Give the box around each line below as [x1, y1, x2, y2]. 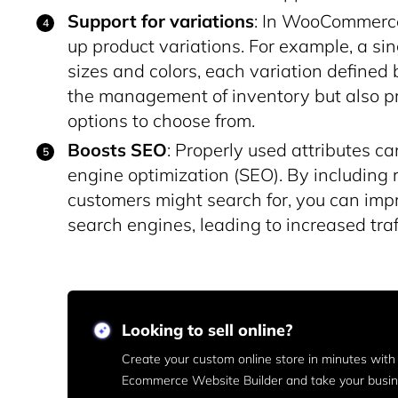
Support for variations [68, 10, 254, 32]
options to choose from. [68, 109, 255, 131]
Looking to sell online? [122, 320, 293, 340]
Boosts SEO [68, 139, 167, 161]
